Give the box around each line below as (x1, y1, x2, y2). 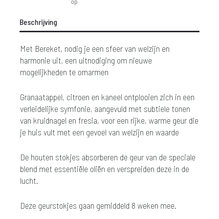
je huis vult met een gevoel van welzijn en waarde (20, 126, 179, 137)
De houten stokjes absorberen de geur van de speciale (20, 151, 196, 162)
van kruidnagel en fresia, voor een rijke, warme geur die (20, 114, 198, 126)
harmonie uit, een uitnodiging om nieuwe (20, 54, 152, 66)
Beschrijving (20, 17, 57, 26)
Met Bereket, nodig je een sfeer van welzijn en (20, 43, 170, 54)
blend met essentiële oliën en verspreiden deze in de (20, 163, 189, 174)
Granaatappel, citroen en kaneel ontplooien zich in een (20, 91, 195, 102)
